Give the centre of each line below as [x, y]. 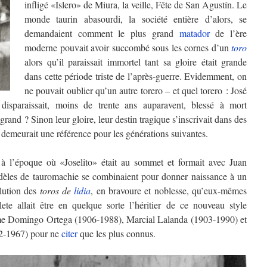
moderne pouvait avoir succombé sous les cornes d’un [128, 47]
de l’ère [228, 33]
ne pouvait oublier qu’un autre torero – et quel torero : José [136, 90]
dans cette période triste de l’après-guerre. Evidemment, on [136, 76]
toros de [57, 190]
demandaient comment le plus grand [102, 33]
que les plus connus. [117, 233]
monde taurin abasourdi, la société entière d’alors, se [136, 19]
